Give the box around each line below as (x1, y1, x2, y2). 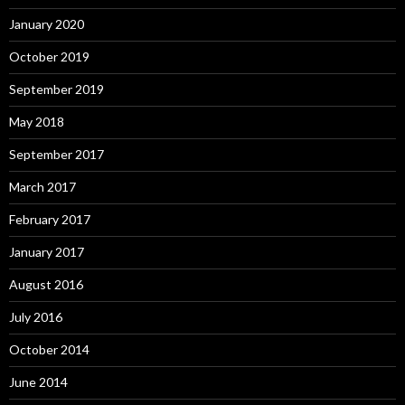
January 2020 (9, 16, 84, 32)
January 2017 (9, 244, 84, 259)
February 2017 (9, 212, 90, 227)
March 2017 (9, 179, 76, 194)
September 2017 (9, 146, 104, 162)
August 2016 (9, 277, 83, 292)
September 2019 (9, 81, 104, 97)
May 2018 (9, 114, 64, 129)
